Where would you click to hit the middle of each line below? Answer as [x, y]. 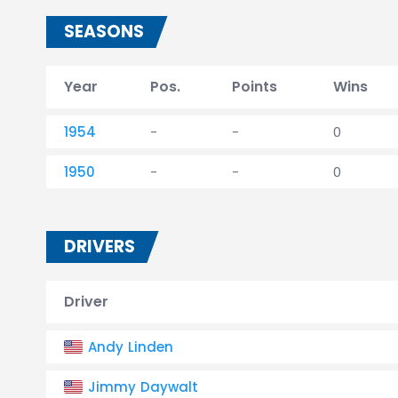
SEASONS [104, 32]
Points [255, 87]
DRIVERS [99, 247]
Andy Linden [131, 347]
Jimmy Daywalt [143, 387]
